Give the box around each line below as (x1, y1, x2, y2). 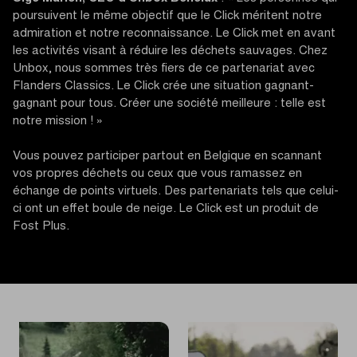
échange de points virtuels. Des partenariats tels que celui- (13, 185, 339, 198)
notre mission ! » (13, 115, 103, 127)
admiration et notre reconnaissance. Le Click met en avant (13, 27, 335, 40)
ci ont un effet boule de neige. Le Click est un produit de (13, 202, 319, 215)
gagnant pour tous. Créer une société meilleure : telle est (13, 97, 326, 110)
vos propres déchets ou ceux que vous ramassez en (13, 167, 302, 180)
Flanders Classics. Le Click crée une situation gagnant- (13, 80, 314, 92)
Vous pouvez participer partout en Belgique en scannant (13, 150, 322, 163)
